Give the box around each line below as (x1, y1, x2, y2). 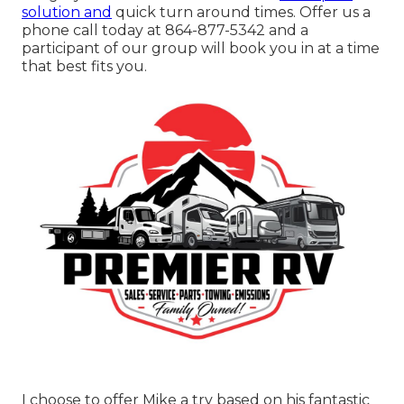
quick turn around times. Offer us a (112, 3, 371, 21)
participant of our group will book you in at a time (22, 39, 380, 57)
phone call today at (22, 21, 165, 39)
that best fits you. (22, 57, 147, 75)
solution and (22, 3, 112, 21)
